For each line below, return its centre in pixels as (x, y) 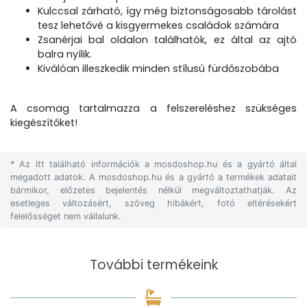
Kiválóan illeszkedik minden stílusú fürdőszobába (158, 69)
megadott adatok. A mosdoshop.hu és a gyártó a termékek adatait (153, 177)
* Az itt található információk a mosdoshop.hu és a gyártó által (153, 164)
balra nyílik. (65, 54)
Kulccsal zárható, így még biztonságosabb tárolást (167, 11)
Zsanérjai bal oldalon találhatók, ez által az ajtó (167, 40)
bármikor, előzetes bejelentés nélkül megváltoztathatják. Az (153, 190)
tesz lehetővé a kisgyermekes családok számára (158, 25)
